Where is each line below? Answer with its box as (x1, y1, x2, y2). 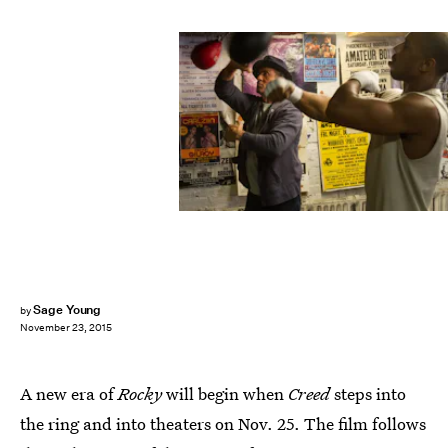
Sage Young (32, 301, 102, 318)
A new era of (20, 382, 118, 405)
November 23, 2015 (20, 321, 112, 335)
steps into (334, 382, 406, 405)
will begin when (166, 382, 288, 405)
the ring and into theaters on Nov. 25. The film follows (20, 412, 426, 435)
